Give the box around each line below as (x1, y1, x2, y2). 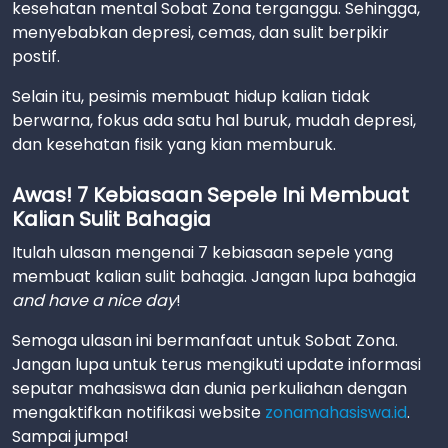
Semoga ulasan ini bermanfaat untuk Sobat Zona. (12, 329, 398, 352)
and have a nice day (12, 289, 176, 312)
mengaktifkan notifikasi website (12, 401, 265, 424)
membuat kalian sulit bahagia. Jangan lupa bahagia (12, 265, 416, 288)
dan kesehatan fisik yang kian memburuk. (12, 133, 336, 156)
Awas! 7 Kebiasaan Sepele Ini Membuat (12, 181, 409, 209)
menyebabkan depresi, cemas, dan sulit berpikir (12, 21, 389, 44)
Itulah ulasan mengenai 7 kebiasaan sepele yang (12, 241, 393, 264)
